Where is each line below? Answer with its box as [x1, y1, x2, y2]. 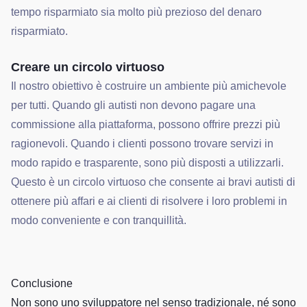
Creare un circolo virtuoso [11, 60, 164, 74]
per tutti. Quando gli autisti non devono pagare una [11, 99, 256, 111]
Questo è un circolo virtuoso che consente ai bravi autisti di [11, 176, 295, 188]
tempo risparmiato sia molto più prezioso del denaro [11, 6, 262, 18]
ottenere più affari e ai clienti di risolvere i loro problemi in [11, 195, 287, 207]
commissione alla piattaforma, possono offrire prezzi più [11, 119, 280, 130]
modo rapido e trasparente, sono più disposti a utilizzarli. [11, 157, 284, 169]
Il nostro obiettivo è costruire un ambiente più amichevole [11, 80, 286, 92]
